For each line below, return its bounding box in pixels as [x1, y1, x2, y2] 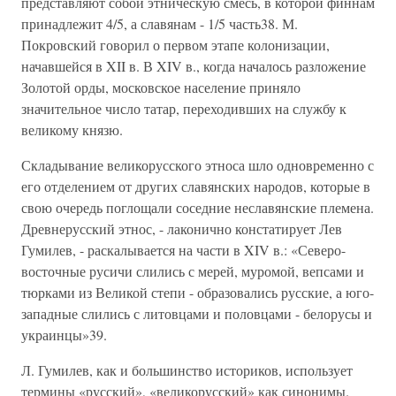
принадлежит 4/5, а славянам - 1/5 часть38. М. [21, 14, 298, 33]
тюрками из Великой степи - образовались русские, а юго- [21, 283, 374, 301]
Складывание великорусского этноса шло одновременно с [21, 156, 374, 174]
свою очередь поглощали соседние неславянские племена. [21, 198, 374, 217]
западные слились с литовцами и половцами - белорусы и [21, 304, 372, 323]
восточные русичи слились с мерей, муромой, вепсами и [21, 262, 364, 280]
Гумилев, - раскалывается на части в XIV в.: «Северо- [21, 240, 346, 259]
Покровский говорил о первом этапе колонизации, [21, 35, 330, 54]
